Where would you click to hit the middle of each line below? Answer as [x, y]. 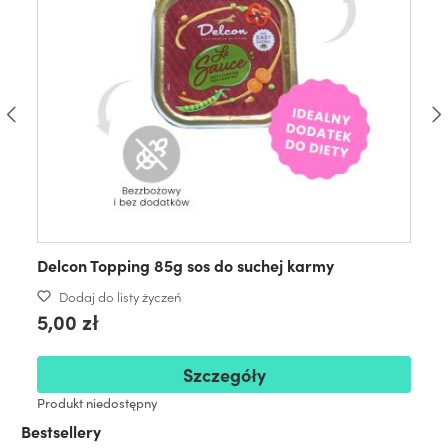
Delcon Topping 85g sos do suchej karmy [185, 264]
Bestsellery [61, 430]
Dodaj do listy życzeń [120, 296]
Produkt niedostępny [97, 402]
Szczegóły [224, 374]
